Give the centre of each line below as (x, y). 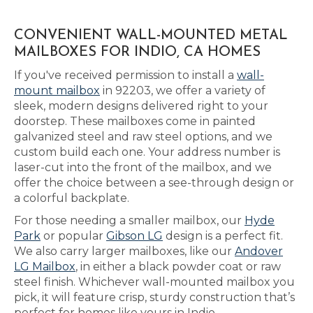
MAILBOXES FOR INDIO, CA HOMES (137, 52)
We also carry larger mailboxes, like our (124, 251)
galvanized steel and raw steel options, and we (143, 137)
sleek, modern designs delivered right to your (141, 106)
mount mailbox (57, 90)
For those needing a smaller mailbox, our (129, 220)
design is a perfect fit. (223, 236)
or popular (73, 236)
